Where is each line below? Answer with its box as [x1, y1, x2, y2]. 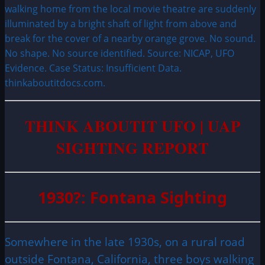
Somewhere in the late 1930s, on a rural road [5, 234, 245, 250]
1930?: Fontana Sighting [38, 186, 227, 208]
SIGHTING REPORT [56, 135, 209, 159]
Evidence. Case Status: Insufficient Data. [5, 62, 182, 75]
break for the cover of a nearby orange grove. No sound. [5, 32, 256, 46]
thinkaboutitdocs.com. [5, 76, 105, 90]
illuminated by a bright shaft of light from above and [5, 17, 237, 31]
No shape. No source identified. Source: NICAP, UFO [5, 47, 234, 60]
